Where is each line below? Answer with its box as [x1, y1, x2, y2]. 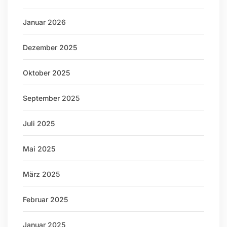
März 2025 [23, 170, 60, 178]
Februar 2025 [23, 195, 68, 204]
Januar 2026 [23, 18, 66, 26]
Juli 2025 [23, 119, 55, 128]
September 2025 [23, 94, 80, 102]
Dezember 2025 [23, 43, 77, 52]
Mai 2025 [23, 144, 55, 153]
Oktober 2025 [23, 68, 70, 77]
